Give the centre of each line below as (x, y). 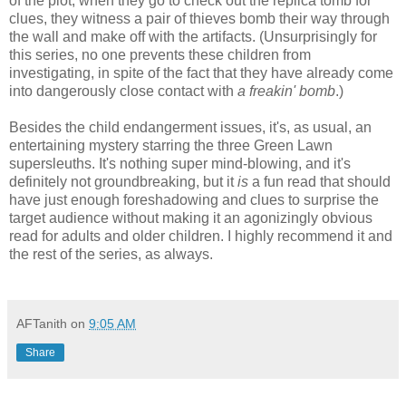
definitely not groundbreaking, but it (123, 181)
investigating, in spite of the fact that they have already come (201, 72)
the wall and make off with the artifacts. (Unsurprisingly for (193, 36)
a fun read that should (319, 181)
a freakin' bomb (286, 91)
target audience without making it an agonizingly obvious (191, 217)
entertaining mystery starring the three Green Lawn (171, 145)
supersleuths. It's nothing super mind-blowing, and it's (180, 163)
